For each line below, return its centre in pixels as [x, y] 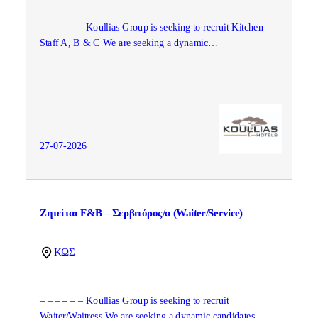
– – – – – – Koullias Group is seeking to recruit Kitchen [151, 27]
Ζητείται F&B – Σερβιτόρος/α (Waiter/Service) [141, 213]
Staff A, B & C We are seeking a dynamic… [129, 43]
